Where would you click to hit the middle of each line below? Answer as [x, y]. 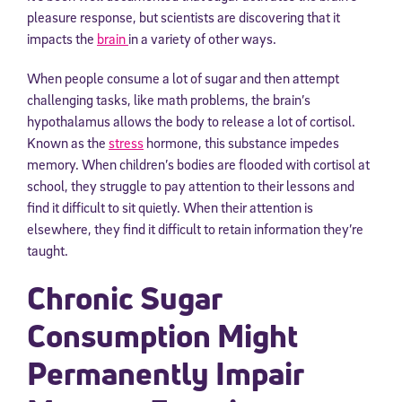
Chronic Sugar [124, 298]
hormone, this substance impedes [241, 143]
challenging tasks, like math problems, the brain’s [169, 100]
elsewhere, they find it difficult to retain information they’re [195, 229]
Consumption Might [162, 336]
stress [126, 143]
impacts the [62, 39]
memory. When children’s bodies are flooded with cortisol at [198, 165]
